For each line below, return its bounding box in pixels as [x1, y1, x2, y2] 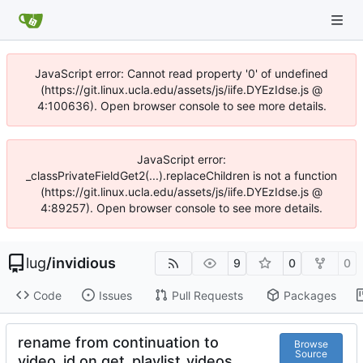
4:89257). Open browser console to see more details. [41, 201, 322, 215]
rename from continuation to [18, 334, 219, 352]
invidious [52, 254, 116, 271]
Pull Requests [171, 288, 243, 302]
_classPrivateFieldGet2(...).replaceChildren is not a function [26, 169, 337, 182]
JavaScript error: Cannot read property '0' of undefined [35, 66, 328, 80]
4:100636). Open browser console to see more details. [36, 99, 327, 113]
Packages [283, 288, 336, 302]
